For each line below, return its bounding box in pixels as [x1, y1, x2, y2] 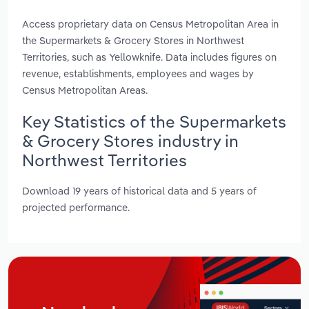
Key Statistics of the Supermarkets [22, 110, 286, 132]
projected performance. [22, 201, 130, 215]
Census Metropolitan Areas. [22, 83, 148, 97]
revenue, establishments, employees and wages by [22, 66, 254, 80]
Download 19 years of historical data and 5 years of [22, 184, 257, 198]
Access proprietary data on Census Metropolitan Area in [22, 17, 279, 30]
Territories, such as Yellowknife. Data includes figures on [22, 50, 277, 63]
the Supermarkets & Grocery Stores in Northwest [22, 33, 244, 47]
